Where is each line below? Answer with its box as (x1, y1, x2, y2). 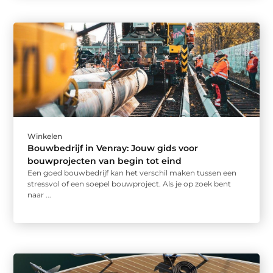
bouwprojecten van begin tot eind (27, 155, 182, 166)
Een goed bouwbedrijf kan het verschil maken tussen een (27, 168, 237, 177)
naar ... (27, 190, 52, 199)
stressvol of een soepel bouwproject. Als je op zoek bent (27, 179, 232, 188)
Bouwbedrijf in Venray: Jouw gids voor (27, 142, 199, 154)
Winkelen (27, 131, 63, 141)
